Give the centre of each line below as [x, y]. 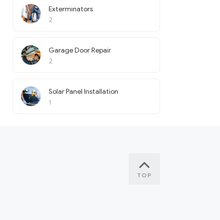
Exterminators [71, 9]
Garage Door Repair [80, 50]
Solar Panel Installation [83, 92]
